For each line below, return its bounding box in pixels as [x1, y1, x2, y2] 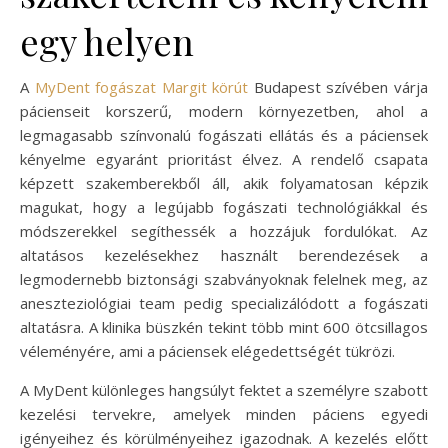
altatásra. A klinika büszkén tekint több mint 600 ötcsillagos [20, 317, 428, 338]
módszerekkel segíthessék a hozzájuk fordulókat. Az [20, 221, 428, 242]
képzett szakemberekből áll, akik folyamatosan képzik [20, 173, 428, 194]
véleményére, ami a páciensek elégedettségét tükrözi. [20, 341, 395, 362]
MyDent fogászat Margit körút [34, 77, 249, 98]
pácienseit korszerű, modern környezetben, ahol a [20, 101, 428, 122]
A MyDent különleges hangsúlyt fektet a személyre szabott [20, 380, 428, 401]
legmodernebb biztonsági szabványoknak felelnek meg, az [20, 269, 428, 290]
